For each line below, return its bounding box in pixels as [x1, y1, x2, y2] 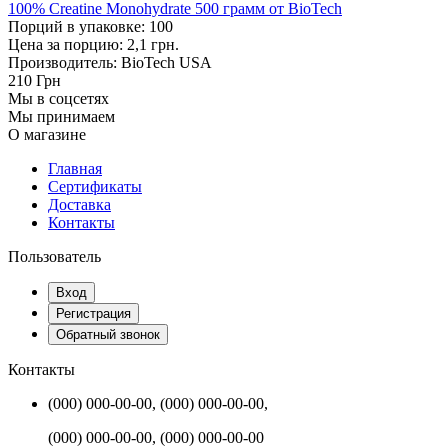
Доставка [48, 195, 111, 213]
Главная [48, 159, 102, 177]
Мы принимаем [8, 107, 115, 125]
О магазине [8, 125, 86, 143]
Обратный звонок [56, 326, 160, 342]
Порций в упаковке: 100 [8, 17, 173, 35]
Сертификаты [48, 177, 142, 195]
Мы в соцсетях [8, 89, 109, 107]
